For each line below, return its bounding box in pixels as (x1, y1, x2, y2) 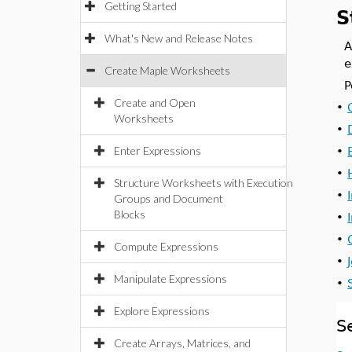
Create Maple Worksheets (104, 64, 230, 77)
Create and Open (114, 96, 196, 109)
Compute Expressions (114, 240, 218, 253)
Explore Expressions (114, 304, 210, 317)
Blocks (114, 207, 145, 221)
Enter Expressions (114, 144, 201, 157)
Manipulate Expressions (114, 272, 227, 285)
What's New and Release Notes (104, 31, 253, 45)
